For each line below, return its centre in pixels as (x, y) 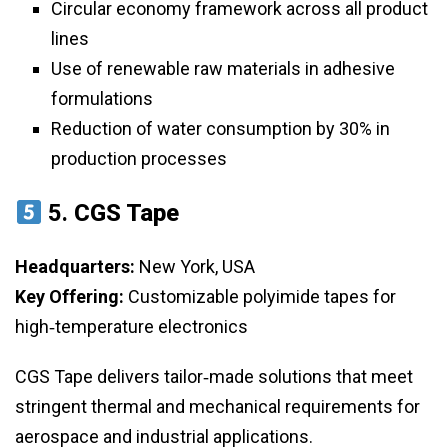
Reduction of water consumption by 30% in (220, 129)
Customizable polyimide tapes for (260, 297)
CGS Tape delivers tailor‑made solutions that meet (214, 377)
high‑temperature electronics (131, 327)
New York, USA (195, 267)
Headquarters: (75, 267)
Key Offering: (69, 297)
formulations (102, 99)
